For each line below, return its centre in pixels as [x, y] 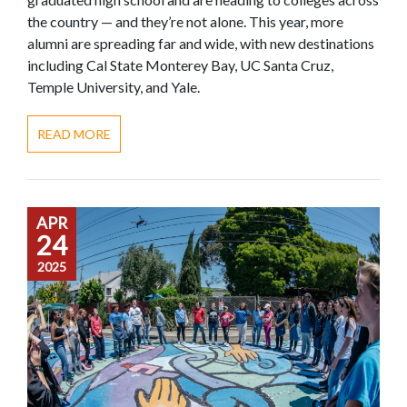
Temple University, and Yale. [114, 86]
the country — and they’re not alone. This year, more [185, 21]
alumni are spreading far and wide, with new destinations [201, 43]
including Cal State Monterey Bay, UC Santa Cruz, [180, 65]
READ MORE [74, 134]
